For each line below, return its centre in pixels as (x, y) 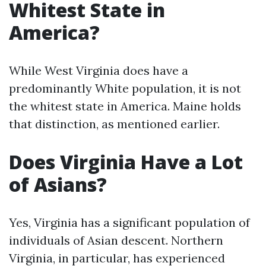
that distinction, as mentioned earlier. (114, 124)
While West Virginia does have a (99, 70)
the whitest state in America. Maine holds (125, 106)
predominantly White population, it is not (125, 88)
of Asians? (58, 184)
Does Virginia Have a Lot (126, 162)
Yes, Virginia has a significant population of (129, 222)
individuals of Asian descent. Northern (116, 240)
